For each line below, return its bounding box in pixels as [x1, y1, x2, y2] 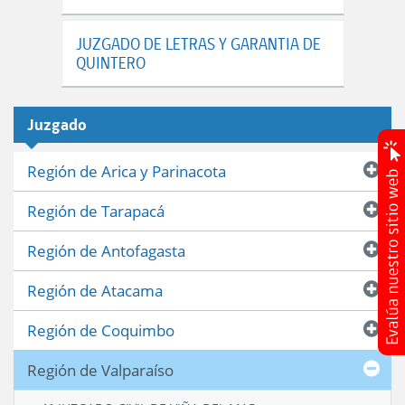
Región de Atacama [27, 279, 163, 301]
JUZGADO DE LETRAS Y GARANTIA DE [75, 33, 321, 53]
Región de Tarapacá [27, 200, 165, 221]
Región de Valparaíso [27, 359, 174, 381]
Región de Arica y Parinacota [27, 160, 226, 182]
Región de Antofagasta [27, 240, 185, 261]
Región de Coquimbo [27, 319, 174, 341]
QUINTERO [75, 52, 146, 72]
